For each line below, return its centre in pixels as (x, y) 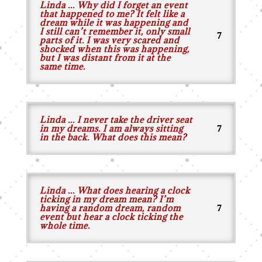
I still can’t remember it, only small (115, 31)
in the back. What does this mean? (113, 137)
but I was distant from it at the (105, 58)
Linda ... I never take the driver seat (116, 120)
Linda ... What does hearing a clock (115, 190)
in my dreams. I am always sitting (111, 128)
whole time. (65, 225)
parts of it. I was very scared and (109, 40)
